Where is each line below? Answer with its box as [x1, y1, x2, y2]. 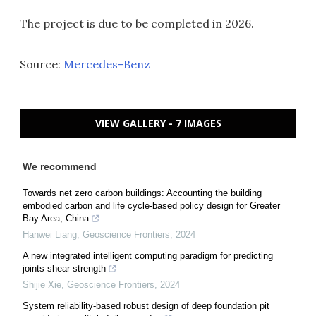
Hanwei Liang [23, 229, 77, 241]
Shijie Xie [23, 279, 61, 291]
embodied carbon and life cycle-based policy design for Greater [23, 200, 280, 212]
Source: [20, 57, 63, 72]
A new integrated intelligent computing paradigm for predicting [23, 250, 273, 262]
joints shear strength [23, 263, 106, 274]
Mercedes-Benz [63, 57, 150, 72]
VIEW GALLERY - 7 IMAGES [95, 116, 221, 130]
